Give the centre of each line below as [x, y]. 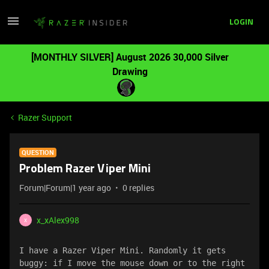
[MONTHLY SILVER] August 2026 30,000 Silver [130, 57]
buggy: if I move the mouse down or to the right [132, 263]
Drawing [130, 71]
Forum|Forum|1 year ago [65, 188]
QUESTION [38, 152]
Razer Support [45, 117]
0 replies [138, 188]
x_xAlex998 [58, 220]
